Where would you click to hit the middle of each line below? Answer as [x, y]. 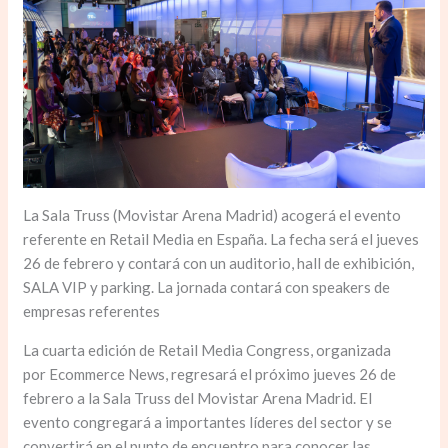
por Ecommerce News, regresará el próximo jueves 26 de [210, 374]
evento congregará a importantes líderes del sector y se [208, 422]
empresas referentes [92, 311]
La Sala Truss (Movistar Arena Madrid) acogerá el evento [212, 215]
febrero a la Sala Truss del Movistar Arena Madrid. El [198, 398]
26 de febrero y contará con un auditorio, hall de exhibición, [219, 263]
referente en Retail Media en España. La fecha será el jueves [221, 239]
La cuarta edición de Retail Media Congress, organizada [207, 350]
